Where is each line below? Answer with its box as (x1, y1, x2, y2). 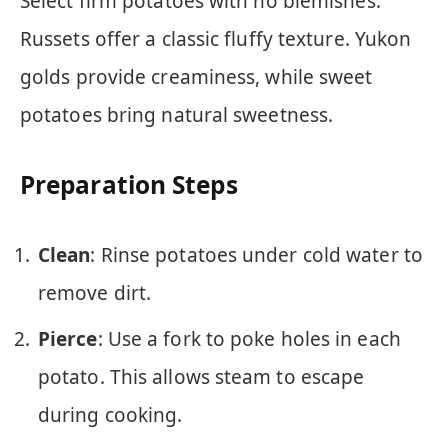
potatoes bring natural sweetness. (20, 101, 334, 128)
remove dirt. (38, 280, 152, 307)
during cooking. (38, 402, 183, 429)
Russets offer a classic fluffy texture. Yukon (20, 25, 412, 52)
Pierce (38, 326, 98, 353)
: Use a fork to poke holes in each (97, 326, 401, 353)
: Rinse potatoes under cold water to (90, 242, 423, 269)
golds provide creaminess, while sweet (20, 63, 373, 90)
